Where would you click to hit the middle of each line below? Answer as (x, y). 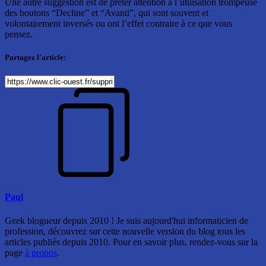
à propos (41, 252)
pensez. (19, 34)
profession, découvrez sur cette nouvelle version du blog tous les (125, 231)
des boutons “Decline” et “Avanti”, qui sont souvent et (107, 12)
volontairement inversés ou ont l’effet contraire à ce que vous (118, 23)
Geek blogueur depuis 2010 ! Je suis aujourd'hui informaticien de (126, 220)
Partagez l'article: (35, 57)
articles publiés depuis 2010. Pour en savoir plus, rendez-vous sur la (131, 242)
